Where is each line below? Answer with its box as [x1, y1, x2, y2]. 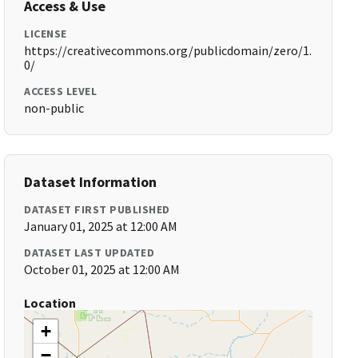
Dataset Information [24, 173, 157, 191]
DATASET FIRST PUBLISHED [24, 202, 170, 217]
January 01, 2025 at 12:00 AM [24, 218, 178, 234]
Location [24, 295, 77, 311]
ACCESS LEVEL [24, 84, 97, 98]
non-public [24, 100, 85, 116]
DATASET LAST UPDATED [24, 245, 155, 260]
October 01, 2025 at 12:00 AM [24, 261, 181, 277]
